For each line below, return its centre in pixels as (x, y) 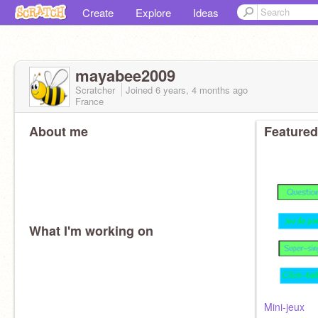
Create (98, 12)
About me (59, 131)
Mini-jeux (284, 307)
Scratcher (97, 90)
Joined (141, 90)
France (89, 101)
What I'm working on (91, 231)
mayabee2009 (125, 75)
